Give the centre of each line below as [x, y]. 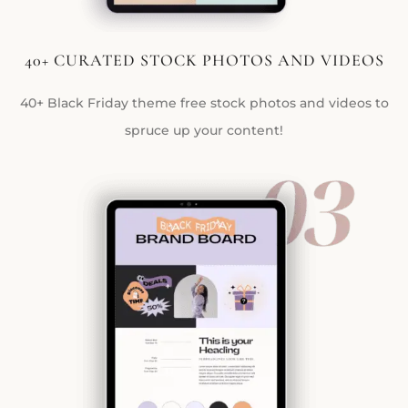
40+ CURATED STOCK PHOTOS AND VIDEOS [204, 60]
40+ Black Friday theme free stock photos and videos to [204, 102]
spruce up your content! [204, 130]
